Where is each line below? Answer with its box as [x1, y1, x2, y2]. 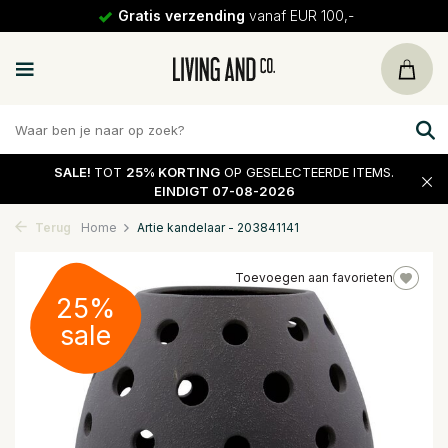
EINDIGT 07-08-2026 [153, 182, 295, 199]
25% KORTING [126, 163, 220, 180]
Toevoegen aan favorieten [235, 270, 393, 285]
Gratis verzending [117, 7, 245, 24]
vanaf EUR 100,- [244, 7, 354, 24]
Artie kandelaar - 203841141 [137, 220, 299, 235]
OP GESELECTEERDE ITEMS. [220, 163, 394, 180]
